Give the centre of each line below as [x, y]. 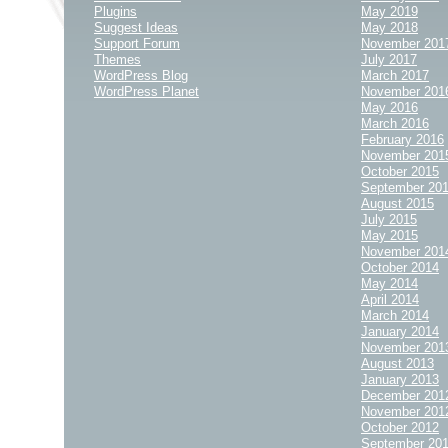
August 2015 [397, 203]
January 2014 [400, 331]
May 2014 [389, 283]
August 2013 [397, 363]
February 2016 [402, 139]
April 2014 [390, 299]
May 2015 [389, 235]
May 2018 [389, 27]
